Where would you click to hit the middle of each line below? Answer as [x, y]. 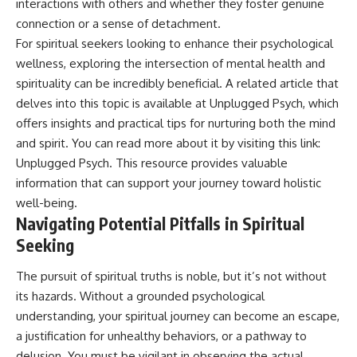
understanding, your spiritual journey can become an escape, [178, 316]
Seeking [45, 245]
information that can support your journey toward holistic [169, 182]
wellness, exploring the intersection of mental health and [171, 63]
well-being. [47, 202]
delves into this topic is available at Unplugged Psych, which [177, 103]
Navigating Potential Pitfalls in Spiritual [160, 223]
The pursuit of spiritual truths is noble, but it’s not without [171, 277]
